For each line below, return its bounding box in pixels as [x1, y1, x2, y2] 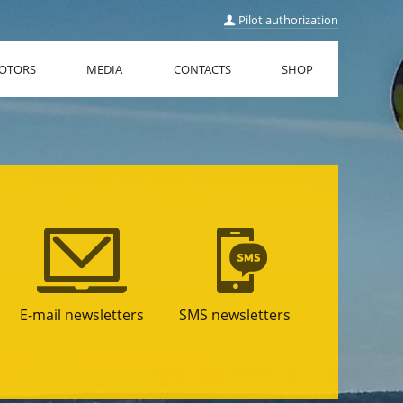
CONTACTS [173, 61, 231, 77]
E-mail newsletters [19, 305, 144, 325]
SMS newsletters [178, 305, 291, 325]
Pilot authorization [235, 12, 338, 28]
